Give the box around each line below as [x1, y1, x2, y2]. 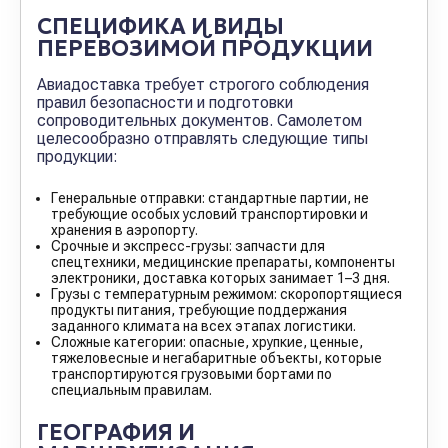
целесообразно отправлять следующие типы [37, 129, 368, 148]
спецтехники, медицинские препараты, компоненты [51, 254, 395, 270]
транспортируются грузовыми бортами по [51, 366, 332, 382]
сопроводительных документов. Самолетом [37, 111, 362, 130]
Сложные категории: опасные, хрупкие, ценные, [51, 334, 363, 350]
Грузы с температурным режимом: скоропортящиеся [51, 286, 402, 302]
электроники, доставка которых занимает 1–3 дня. [51, 270, 390, 286]
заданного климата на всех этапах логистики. [51, 318, 356, 334]
